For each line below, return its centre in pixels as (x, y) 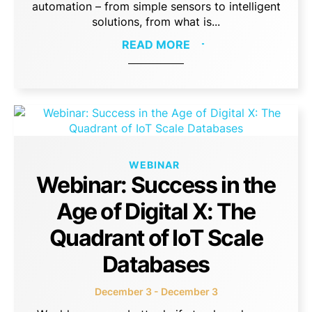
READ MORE (156, 44)
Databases (156, 264)
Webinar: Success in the (156, 185)
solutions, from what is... (156, 21)
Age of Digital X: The (156, 211)
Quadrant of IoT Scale (156, 237)
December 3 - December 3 (156, 291)
